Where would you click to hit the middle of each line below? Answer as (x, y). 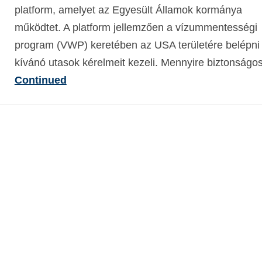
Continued (40, 80)
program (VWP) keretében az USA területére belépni (137, 45)
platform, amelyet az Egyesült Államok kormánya (128, 10)
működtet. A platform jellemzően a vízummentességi (136, 27)
